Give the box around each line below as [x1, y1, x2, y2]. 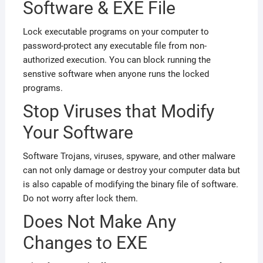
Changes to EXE [22, 232, 147, 254]
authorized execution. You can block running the [22, 55, 211, 66]
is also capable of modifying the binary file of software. [22, 179, 238, 190]
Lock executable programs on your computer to [22, 26, 209, 38]
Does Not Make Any [22, 211, 176, 232]
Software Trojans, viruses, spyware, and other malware [22, 151, 235, 162]
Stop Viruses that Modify [22, 101, 214, 122]
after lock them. [73, 193, 138, 204]
